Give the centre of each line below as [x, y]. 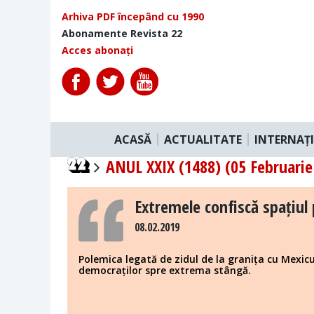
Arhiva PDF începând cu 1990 [133, 16]
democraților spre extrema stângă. [165, 270]
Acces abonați [97, 50]
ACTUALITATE [203, 139]
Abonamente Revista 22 [122, 33]
